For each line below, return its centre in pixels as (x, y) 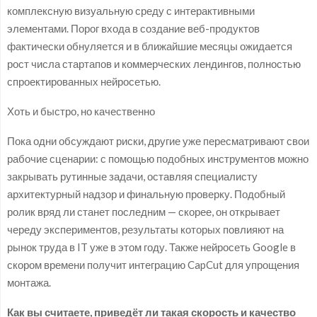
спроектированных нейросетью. (84, 81)
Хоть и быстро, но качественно (81, 111)
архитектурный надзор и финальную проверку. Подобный (146, 194)
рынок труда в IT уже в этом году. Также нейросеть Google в (151, 247)
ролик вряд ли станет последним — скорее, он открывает (144, 211)
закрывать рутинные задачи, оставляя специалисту (132, 176)
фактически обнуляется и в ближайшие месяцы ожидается (150, 46)
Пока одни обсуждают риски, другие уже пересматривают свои (158, 140)
